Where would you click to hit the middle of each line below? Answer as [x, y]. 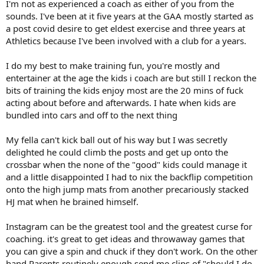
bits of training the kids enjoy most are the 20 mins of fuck [125, 90]
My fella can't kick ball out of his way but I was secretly [117, 140]
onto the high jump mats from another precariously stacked [127, 189]
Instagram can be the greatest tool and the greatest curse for [129, 226]
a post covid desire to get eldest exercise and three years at [126, 28]
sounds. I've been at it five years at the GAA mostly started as [130, 16]
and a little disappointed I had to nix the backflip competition [129, 177]
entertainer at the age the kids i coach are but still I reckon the [131, 78]
